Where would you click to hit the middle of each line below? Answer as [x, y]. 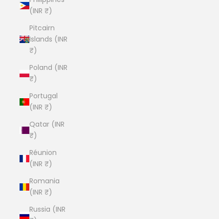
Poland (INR [48, 67]
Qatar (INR [47, 124]
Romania [44, 181]
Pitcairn [42, 28]
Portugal [44, 96]
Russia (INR [47, 209]
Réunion [43, 153]
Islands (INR [48, 39]
